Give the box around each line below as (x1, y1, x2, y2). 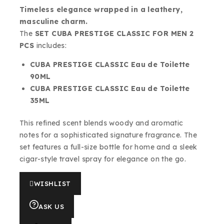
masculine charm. (19, 17, 88, 26)
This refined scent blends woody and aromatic (19, 118, 183, 127)
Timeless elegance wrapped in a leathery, (19, 5, 182, 14)
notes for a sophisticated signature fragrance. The (19, 130, 197, 139)
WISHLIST (33, 179, 71, 187)
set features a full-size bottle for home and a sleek (19, 142, 197, 151)
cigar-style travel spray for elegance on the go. (19, 154, 186, 163)
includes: (34, 41, 67, 50)
